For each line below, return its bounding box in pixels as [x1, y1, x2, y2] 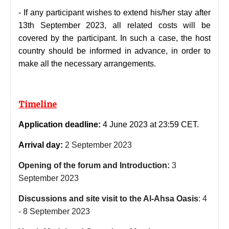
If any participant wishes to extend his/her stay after [23, 8, 211, 17]
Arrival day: [18, 140, 63, 149]
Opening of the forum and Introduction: [18, 161, 170, 170]
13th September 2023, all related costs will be [18, 20, 211, 30]
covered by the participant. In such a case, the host [18, 33, 211, 42]
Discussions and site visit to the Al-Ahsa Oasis [18, 194, 198, 203]
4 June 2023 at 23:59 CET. [103, 120, 199, 129]
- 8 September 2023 [18, 207, 90, 216]
